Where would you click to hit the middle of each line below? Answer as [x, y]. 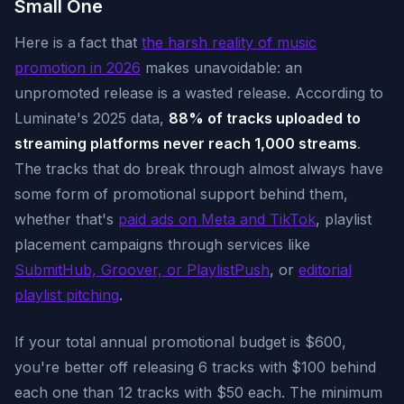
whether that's [66, 219]
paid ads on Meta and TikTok [217, 219]
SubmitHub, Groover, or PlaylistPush [142, 270]
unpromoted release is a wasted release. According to [199, 93]
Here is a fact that [78, 42]
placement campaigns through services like [162, 244]
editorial [325, 270]
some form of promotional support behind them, [181, 194]
